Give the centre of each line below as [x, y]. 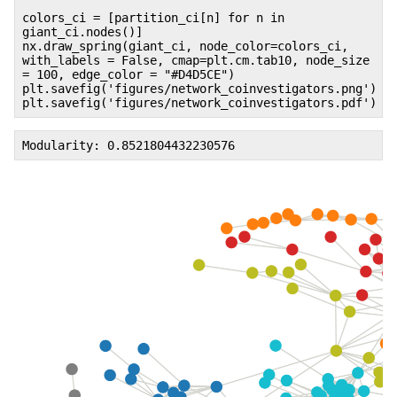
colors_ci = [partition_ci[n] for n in [153, 17]
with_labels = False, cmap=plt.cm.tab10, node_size [196, 60]
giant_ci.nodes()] [82, 31]
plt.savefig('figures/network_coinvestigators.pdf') [199, 102]
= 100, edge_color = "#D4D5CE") [128, 74]
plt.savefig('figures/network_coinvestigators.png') [199, 88]
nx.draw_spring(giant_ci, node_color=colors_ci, [185, 46]
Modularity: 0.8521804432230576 [128, 145]
